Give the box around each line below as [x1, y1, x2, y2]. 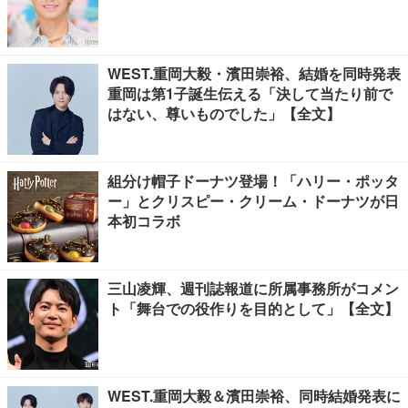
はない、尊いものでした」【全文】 [107, 103, 341, 125]
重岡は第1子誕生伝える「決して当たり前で [107, 83, 393, 105]
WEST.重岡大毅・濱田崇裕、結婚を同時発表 [107, 63, 401, 85]
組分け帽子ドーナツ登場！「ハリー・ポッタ [107, 170, 399, 192]
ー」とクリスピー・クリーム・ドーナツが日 [107, 190, 399, 212]
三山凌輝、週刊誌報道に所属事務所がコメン [107, 278, 399, 300]
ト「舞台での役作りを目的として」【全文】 [107, 298, 399, 320]
